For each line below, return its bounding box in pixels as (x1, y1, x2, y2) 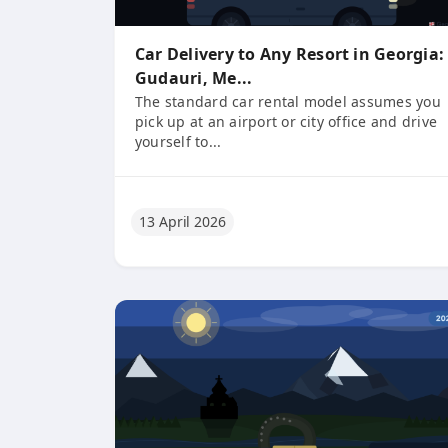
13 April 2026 (139, 211, 226, 231)
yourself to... (135, 132, 222, 151)
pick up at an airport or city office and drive (135, 112, 438, 131)
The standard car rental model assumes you (135, 92, 441, 111)
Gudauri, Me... (135, 67, 253, 89)
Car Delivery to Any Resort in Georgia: (135, 43, 445, 65)
